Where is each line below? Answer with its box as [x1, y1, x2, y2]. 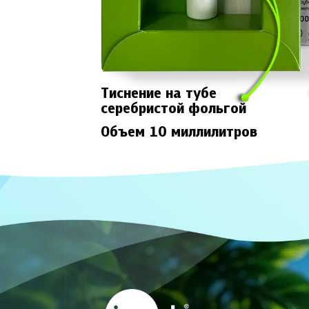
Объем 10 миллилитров [101, 124, 258, 141]
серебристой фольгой [101, 101, 247, 118]
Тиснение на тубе [101, 86, 217, 103]
